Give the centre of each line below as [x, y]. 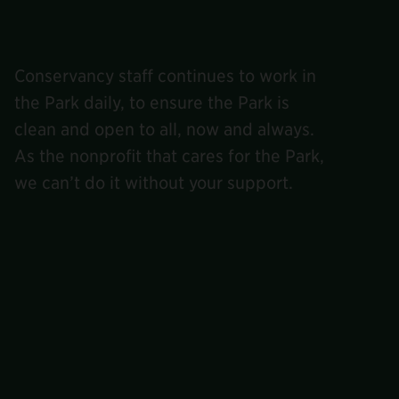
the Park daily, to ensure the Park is [152, 102]
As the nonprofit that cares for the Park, [170, 156]
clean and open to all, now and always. [165, 129]
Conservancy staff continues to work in [166, 76]
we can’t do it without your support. [154, 183]
